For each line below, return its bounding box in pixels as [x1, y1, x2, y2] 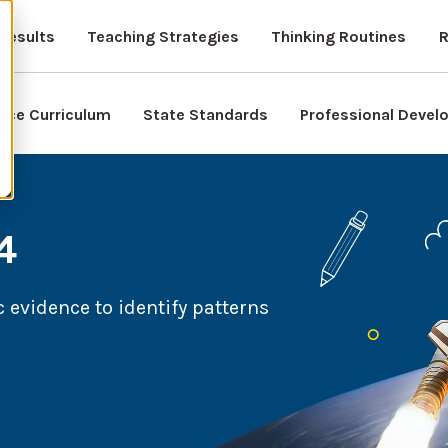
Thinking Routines [270, 27, 406, 46]
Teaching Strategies [86, 27, 239, 46]
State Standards [143, 105, 268, 124]
